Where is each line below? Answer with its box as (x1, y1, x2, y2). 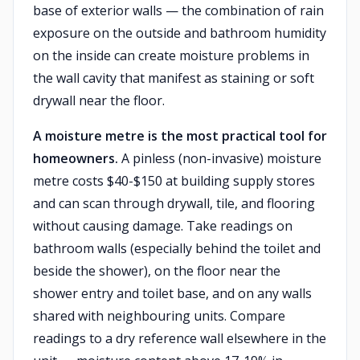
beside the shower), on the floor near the (33, 262, 280, 280)
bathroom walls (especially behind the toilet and (33, 239, 321, 257)
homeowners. (33, 149, 118, 167)
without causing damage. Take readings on (33, 217, 292, 235)
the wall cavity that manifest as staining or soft (33, 69, 314, 87)
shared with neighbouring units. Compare (33, 307, 285, 325)
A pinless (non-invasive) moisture (118, 149, 321, 167)
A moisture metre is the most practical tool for (33, 127, 327, 145)
